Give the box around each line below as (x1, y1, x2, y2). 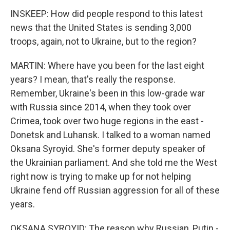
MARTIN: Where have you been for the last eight (10, 60, 204, 71)
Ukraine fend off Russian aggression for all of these (10, 185, 220, 196)
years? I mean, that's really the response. (10, 74, 176, 85)
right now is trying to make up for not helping (10, 171, 191, 182)
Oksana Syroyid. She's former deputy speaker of (10, 143, 206, 154)
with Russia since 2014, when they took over (10, 102, 191, 112)
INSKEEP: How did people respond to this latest (10, 8, 203, 19)
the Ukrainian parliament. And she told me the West (10, 157, 217, 168)
